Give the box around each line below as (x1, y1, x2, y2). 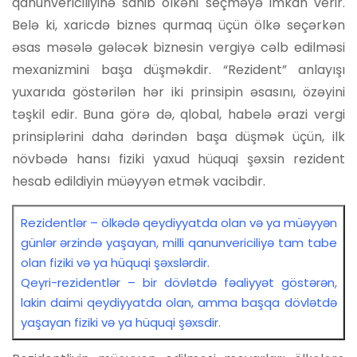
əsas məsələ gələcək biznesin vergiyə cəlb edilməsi (12, 37, 345, 57)
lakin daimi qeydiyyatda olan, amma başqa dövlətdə (20, 293, 337, 311)
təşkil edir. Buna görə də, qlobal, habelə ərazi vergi (12, 104, 345, 124)
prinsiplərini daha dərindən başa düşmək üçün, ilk (12, 127, 345, 146)
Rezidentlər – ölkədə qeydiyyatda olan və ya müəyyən (20, 214, 337, 231)
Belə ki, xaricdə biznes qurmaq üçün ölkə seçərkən (12, 15, 345, 34)
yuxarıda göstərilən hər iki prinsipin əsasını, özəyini (12, 82, 345, 101)
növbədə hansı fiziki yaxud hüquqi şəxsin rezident (12, 149, 345, 168)
